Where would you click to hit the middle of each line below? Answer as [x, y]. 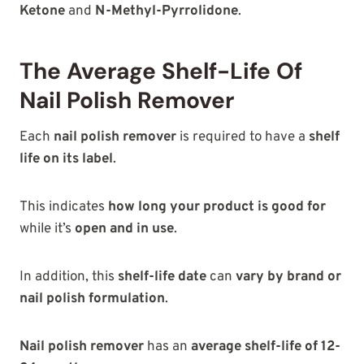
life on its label [66, 159]
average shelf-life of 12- [266, 347]
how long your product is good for [217, 207]
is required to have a [243, 137]
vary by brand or [288, 277]
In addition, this [69, 277]
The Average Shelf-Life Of [161, 71]
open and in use [124, 229]
